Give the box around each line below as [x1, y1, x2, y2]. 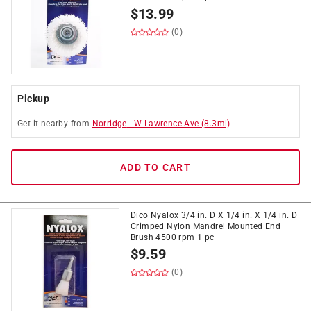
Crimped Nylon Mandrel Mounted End [131, 221, 281, 231]
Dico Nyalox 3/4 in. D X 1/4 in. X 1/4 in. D [131, 210, 298, 220]
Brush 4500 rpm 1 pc [131, 233, 215, 242]
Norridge [92, 119, 127, 128]
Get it [17, 119, 41, 128]
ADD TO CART [120, 162, 191, 173]
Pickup [17, 93, 49, 104]
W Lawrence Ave [134, 119, 199, 128]
